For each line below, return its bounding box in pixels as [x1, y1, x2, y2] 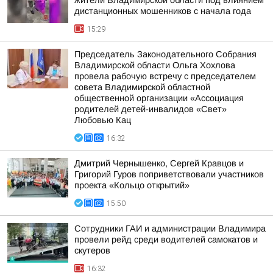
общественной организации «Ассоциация [74, 93, 244, 103]
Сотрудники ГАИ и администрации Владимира [74, 224, 266, 233]
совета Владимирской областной [74, 82, 210, 92]
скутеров [74, 246, 110, 255]
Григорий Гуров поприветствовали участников [74, 169, 264, 179]
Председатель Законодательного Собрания [74, 49, 257, 59]
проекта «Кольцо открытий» [74, 180, 190, 190]
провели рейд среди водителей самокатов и [74, 235, 258, 244]
